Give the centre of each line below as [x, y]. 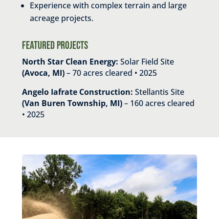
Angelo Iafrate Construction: [77, 92]
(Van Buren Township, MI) [72, 103]
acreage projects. [61, 18]
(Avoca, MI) [43, 73]
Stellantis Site [158, 92]
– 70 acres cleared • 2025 [110, 73]
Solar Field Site [146, 61]
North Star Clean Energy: [70, 61]
